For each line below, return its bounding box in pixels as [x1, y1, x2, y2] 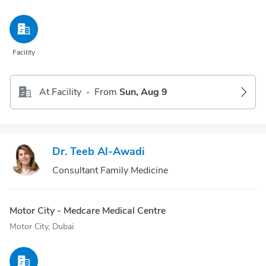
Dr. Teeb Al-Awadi [52, 144, 145, 159]
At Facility [39, 85, 81, 99]
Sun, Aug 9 [119, 85, 167, 99]
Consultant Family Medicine [52, 164, 168, 177]
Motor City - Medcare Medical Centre [9, 204, 166, 217]
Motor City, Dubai [9, 221, 74, 232]
